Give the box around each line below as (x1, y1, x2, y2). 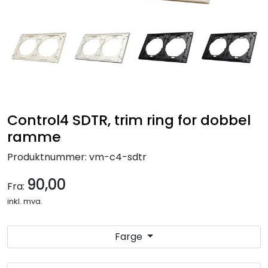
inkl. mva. (7, 195, 42, 207)
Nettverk (12, 5, 54, 19)
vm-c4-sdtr (89, 150, 147, 164)
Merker (12, 71, 46, 84)
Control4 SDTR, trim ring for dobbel (7, 109, 251, 130)
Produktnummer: (7, 150, 87, 164)
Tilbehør (12, 38, 51, 51)
